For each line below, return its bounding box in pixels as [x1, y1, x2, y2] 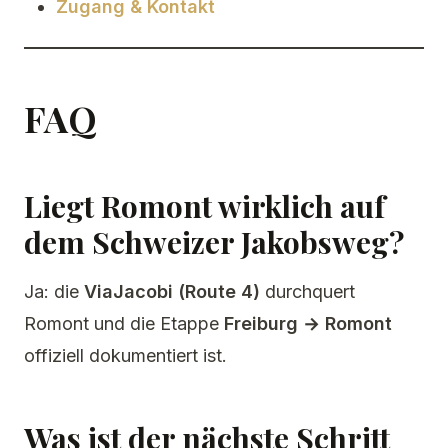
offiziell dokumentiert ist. [24, 345, 227, 366]
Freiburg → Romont [224, 313, 392, 334]
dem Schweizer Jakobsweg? [24, 222, 404, 262]
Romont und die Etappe [24, 313, 224, 334]
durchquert [260, 281, 355, 302]
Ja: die [24, 281, 84, 302]
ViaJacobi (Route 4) [84, 281, 260, 302]
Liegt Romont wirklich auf [24, 186, 385, 226]
